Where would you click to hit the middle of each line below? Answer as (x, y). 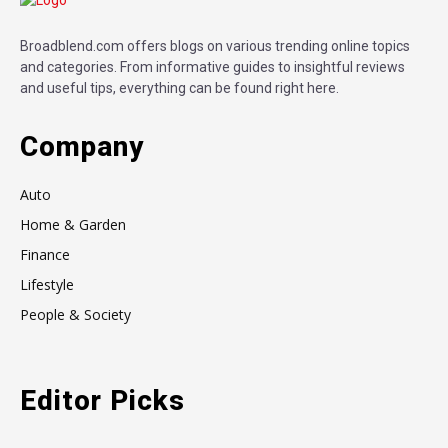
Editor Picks (102, 400)
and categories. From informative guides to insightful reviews (212, 66)
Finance (45, 254)
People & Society (75, 314)
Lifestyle (47, 284)
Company (82, 146)
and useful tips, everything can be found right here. (179, 87)
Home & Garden (73, 224)
